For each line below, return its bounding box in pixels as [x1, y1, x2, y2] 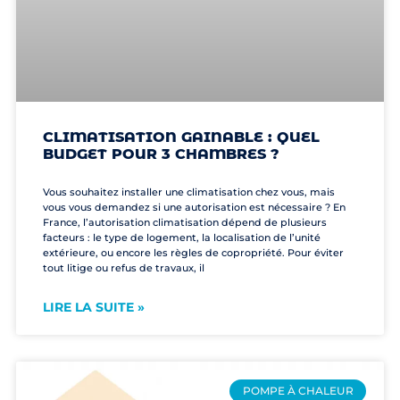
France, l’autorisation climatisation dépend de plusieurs [42, 215, 327, 229]
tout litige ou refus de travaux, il [42, 261, 204, 274]
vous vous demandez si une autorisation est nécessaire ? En [42, 200, 346, 213]
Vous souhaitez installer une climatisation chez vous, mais [42, 185, 335, 198]
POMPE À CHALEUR [242, 384, 354, 398]
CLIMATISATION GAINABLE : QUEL [42, 128, 320, 146]
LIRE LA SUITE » [42, 298, 145, 315]
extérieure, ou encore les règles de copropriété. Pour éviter [42, 246, 344, 259]
